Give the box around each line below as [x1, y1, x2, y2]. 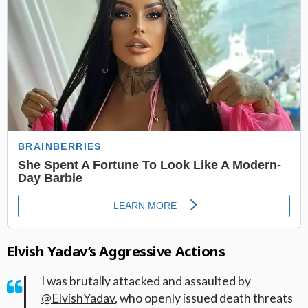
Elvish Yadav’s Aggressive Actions [7, 241, 225, 261]
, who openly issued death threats [115, 290, 293, 305]
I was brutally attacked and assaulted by [41, 273, 251, 288]
